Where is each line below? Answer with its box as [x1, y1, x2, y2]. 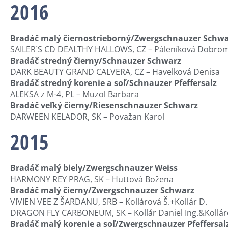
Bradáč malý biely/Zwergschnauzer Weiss [10, 162, 178, 174]
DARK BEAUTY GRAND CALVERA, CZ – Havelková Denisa [10, 66, 220, 78]
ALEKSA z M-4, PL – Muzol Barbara [10, 89, 139, 100]
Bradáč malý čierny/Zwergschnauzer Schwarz [10, 184, 194, 196]
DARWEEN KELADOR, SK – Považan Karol [10, 111, 164, 123]
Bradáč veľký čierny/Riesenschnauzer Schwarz [10, 100, 198, 111]
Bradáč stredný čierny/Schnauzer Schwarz [10, 55, 181, 67]
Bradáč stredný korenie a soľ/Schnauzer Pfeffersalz [10, 77, 217, 89]
